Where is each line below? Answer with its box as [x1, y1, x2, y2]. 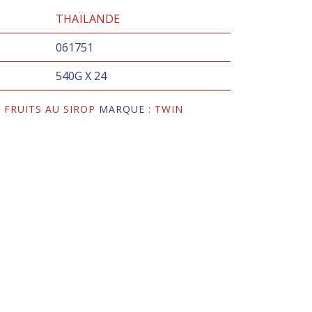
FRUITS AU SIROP [4, 102, 96, 116]
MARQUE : [99, 102, 155, 116]
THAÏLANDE [55, 11, 120, 27]
